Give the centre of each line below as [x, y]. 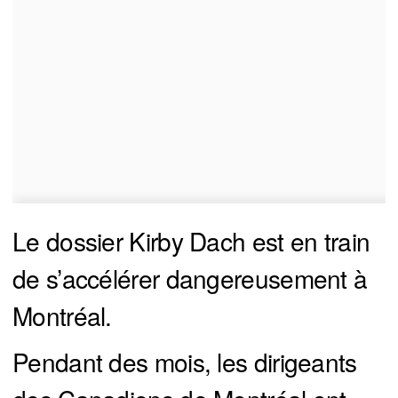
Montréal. [62, 316]
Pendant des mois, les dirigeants [185, 362]
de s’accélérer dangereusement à [190, 279]
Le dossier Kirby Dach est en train [191, 241]
